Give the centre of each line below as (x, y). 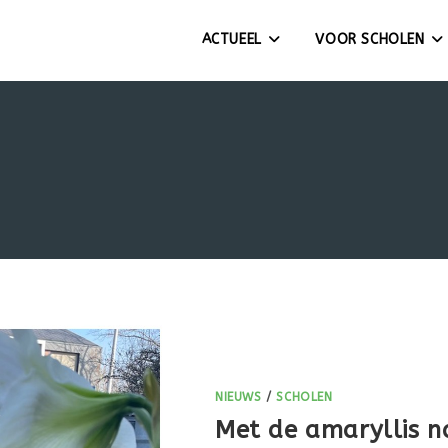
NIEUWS (238, 397)
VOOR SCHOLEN (370, 39)
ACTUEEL (231, 39)
